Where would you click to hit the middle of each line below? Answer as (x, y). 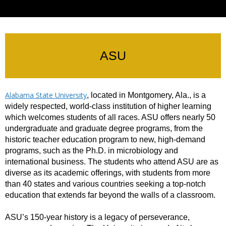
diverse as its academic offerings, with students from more (108, 173)
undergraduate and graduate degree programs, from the (104, 128)
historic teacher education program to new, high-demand (105, 139)
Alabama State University (46, 95)
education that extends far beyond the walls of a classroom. (110, 195)
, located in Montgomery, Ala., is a (146, 95)
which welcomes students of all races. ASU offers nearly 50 (110, 117)
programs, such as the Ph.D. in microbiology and (92, 150)
